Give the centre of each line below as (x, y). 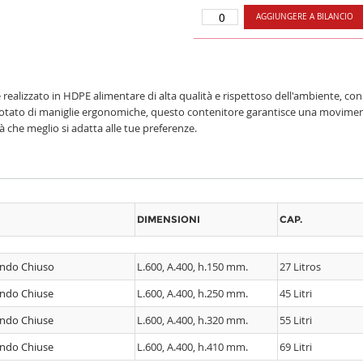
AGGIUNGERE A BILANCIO (305, 17)
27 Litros (300, 267)
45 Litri (296, 293)
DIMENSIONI (169, 220)
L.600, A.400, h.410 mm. (192, 347)
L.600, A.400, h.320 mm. (192, 320)
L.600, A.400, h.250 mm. (192, 293)
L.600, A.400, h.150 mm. (192, 267)
